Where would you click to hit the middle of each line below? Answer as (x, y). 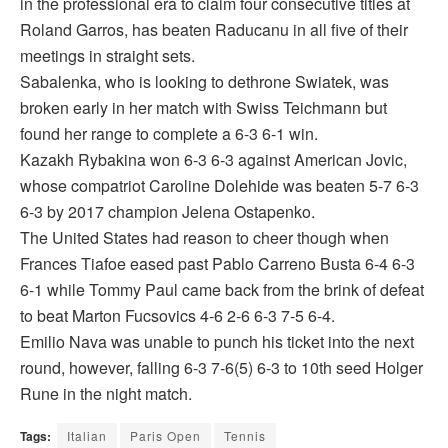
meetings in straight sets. (107, 56)
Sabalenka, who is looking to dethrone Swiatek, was (204, 82)
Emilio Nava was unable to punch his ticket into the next (217, 342)
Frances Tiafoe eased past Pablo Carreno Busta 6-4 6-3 (217, 264)
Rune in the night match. (106, 394)
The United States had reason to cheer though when (204, 238)
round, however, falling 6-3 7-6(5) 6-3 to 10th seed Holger (221, 368)
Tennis (245, 436)
